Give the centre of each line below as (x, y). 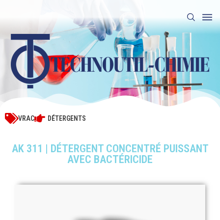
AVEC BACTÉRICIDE (110, 160)
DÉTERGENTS (67, 119)
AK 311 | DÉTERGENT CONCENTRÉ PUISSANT (110, 149)
